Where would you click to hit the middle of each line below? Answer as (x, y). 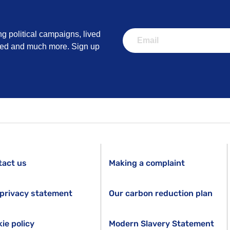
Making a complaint (147, 163)
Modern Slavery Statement (162, 224)
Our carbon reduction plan (161, 193)
